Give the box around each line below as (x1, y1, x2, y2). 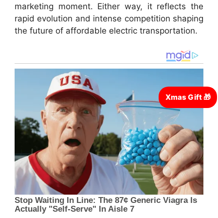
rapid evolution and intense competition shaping (15, 13, 203, 23)
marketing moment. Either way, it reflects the (15, 1, 203, 11)
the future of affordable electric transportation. (15, 25, 198, 36)
